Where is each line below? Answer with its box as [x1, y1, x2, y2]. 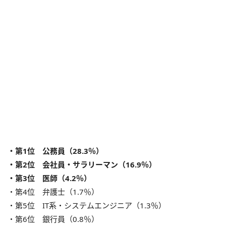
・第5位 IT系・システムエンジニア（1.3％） [8, 200, 166, 210]
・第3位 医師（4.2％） [8, 173, 91, 183]
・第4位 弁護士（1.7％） [8, 186, 99, 197]
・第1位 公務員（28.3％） [8, 145, 103, 156]
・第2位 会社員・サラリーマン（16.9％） [8, 159, 156, 169]
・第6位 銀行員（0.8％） [8, 213, 99, 224]
